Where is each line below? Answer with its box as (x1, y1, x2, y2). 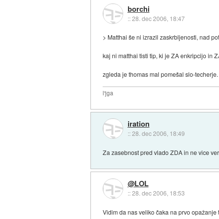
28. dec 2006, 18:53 (131, 189, 185, 197)
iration (127, 118, 150, 130)
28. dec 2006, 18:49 (131, 129, 185, 138)
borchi (127, 3, 150, 14)
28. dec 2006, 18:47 (131, 14, 185, 22)
